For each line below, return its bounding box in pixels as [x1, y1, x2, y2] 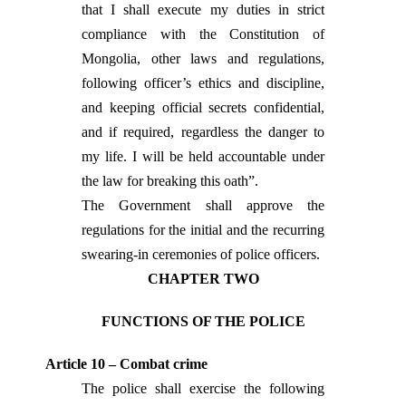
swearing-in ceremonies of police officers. [82, 246, 320, 262]
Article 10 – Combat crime [45, 356, 208, 372]
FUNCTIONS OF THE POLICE [101, 314, 305, 329]
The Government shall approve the [82, 198, 324, 213]
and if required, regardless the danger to [82, 124, 324, 140]
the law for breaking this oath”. [82, 173, 258, 188]
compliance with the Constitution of [82, 26, 324, 42]
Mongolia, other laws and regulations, [82, 51, 324, 66]
